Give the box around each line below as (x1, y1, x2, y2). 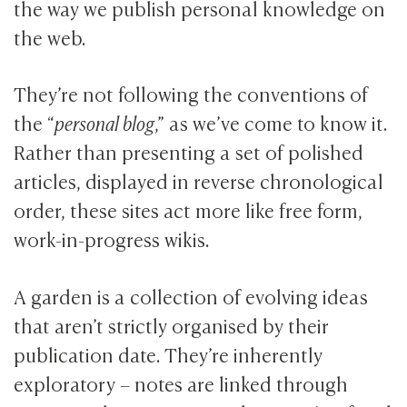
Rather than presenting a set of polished (14, 137, 364, 166)
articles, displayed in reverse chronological (14, 166, 384, 195)
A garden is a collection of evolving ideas (14, 281, 369, 310)
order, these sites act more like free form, (14, 195, 363, 224)
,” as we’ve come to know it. (154, 108, 388, 137)
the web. (14, 22, 86, 51)
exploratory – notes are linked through (14, 368, 349, 397)
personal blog (55, 108, 155, 137)
